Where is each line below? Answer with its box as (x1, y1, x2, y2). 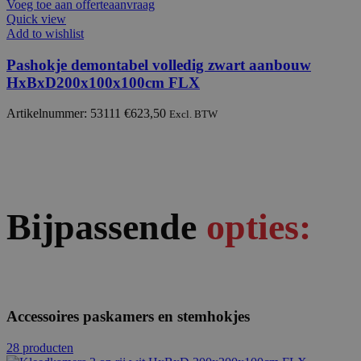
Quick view (6, 11, 66, 26)
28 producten (6, 341, 73, 355)
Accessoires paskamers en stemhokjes (6, 308, 250, 326)
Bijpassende (6, 205, 206, 247)
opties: (206, 205, 311, 247)
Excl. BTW (169, 108, 218, 121)
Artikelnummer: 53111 (6, 106, 124, 121)
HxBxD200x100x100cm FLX (6, 73, 200, 91)
